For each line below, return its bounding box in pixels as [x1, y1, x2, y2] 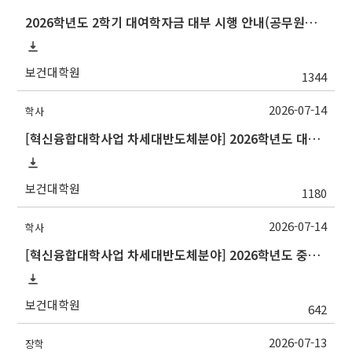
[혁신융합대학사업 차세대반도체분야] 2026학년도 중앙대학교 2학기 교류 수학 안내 [308, 245, 321, 264]
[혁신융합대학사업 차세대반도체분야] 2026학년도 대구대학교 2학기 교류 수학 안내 [308, 129, 321, 148]
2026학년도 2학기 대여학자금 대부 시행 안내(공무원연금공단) [305, 13, 318, 31]
